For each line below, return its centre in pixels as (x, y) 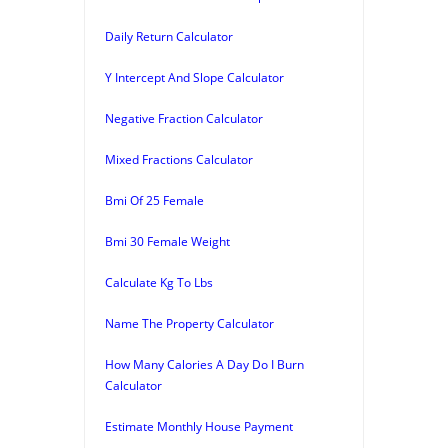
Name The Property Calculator (189, 323)
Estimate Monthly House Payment (199, 426)
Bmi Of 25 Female (154, 200)
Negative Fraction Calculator (184, 118)
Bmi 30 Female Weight (167, 241)
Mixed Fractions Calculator (179, 159)
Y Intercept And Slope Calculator (194, 77)
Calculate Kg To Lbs (159, 282)
